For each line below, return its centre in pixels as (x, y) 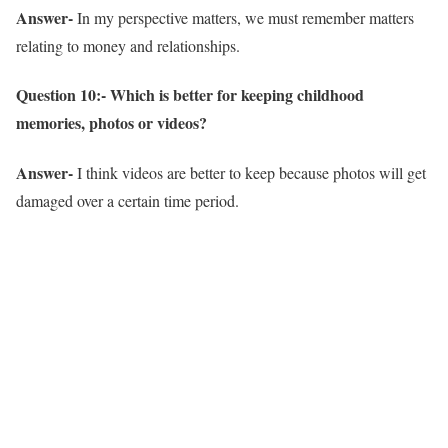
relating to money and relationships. (128, 46)
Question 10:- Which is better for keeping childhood (190, 95)
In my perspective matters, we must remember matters (245, 18)
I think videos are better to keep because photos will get (251, 172)
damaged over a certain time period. (127, 200)
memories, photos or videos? (111, 123)
